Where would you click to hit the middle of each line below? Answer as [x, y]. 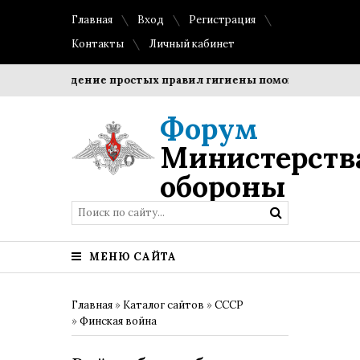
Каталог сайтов [164, 305]
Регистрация [222, 20]
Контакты [98, 44]
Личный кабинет [192, 44]
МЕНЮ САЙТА [131, 257]
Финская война [118, 321]
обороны [223, 186]
